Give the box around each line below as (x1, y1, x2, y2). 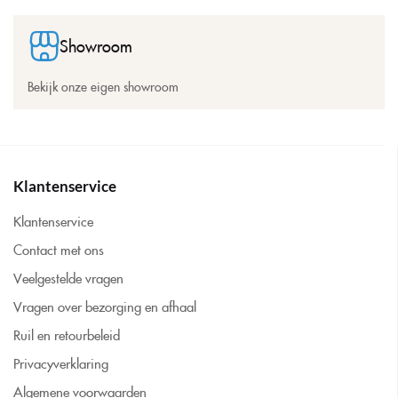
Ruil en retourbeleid (13, 325, 120, 345)
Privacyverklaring (13, 354, 108, 373)
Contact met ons (13, 240, 104, 259)
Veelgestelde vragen (13, 268, 123, 288)
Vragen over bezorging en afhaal (13, 297, 196, 316)
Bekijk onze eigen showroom (28, 77, 179, 96)
